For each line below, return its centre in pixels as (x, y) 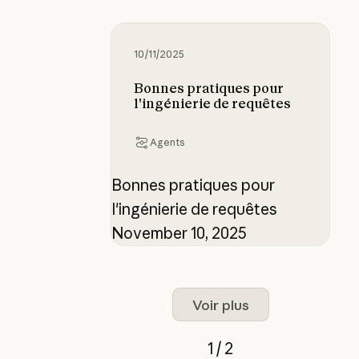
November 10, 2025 (179, 234)
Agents (167, 143)
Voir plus (220, 305)
